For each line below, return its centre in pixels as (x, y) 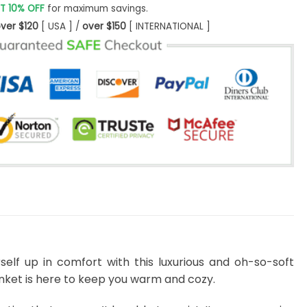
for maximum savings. (96, 8)
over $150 (104, 26)
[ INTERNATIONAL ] (168, 26)
